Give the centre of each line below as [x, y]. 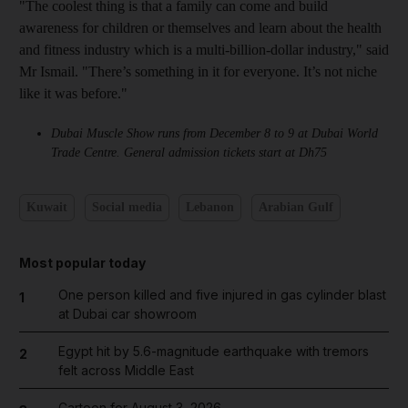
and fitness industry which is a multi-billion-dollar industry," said [204, 49]
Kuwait [47, 207]
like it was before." [73, 93]
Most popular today [82, 262]
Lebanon [210, 207]
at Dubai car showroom [127, 313]
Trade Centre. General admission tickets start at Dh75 [189, 152]
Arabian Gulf [296, 207]
